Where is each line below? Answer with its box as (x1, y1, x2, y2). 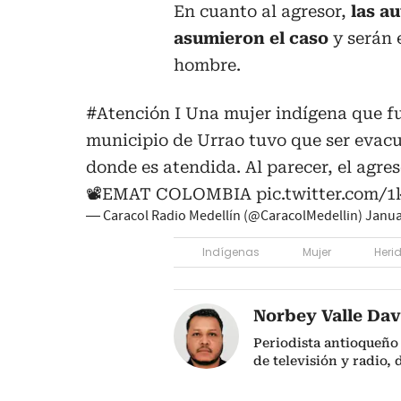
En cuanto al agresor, (174, 2, 351, 21)
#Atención (86, 104, 170, 124)
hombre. (174, 55, 241, 75)
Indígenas (202, 244, 260, 260)
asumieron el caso (174, 29, 328, 48)
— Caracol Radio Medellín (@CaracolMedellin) (86, 207, 365, 226)
